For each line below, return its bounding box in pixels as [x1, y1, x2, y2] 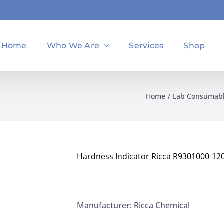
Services [129, 40, 164, 50]
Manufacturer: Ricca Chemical [77, 200, 190, 211]
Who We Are [46, 40, 100, 50]
